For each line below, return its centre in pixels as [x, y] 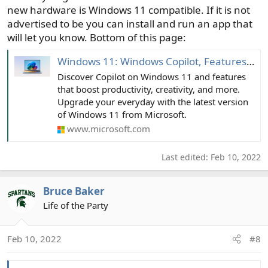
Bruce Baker [74, 191]
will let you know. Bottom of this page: [97, 38]
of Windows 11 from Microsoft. [122, 114]
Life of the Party [76, 205]
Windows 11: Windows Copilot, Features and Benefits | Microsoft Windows [152, 61]
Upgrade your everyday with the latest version [153, 101]
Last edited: [186, 157]
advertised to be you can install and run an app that [130, 24]
